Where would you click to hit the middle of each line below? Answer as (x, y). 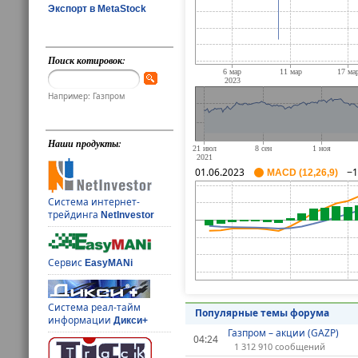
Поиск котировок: (87, 61)
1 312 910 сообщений (279, 347)
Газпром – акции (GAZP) (283, 333)
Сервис (67, 262)
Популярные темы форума (262, 313)
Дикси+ (131, 320)
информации (81, 320)
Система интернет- (94, 201)
